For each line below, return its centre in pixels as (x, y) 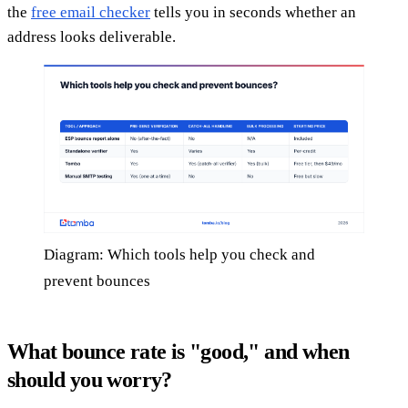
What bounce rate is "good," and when (178, 351)
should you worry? (90, 379)
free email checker (91, 13)
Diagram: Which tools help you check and (179, 254)
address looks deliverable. (92, 37)
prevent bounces (97, 280)
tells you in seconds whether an (253, 13)
